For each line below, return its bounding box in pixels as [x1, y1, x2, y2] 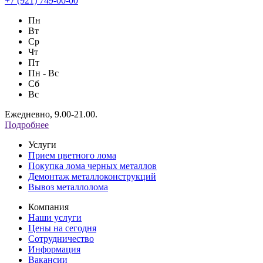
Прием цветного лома [28, 150, 116, 160]
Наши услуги [28, 212, 82, 222]
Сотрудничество [28, 233, 94, 244]
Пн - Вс [28, 68, 59, 78]
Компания [28, 201, 69, 212]
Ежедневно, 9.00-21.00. [5, 109, 97, 119]
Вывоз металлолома [28, 181, 108, 192]
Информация [28, 244, 80, 254]
